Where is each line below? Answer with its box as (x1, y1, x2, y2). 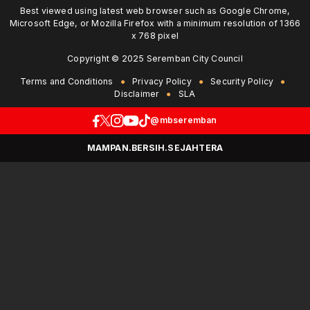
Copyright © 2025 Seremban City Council (67, 53, 243, 64)
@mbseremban (150, 115, 217, 126)
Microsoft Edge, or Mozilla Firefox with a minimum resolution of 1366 (9, 18, 301, 29)
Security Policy (210, 76, 274, 87)
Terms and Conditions (19, 76, 113, 87)
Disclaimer (114, 89, 160, 100)
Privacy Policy (131, 76, 192, 87)
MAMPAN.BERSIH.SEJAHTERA (86, 143, 224, 154)
